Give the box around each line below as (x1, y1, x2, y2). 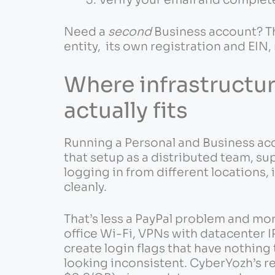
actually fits (63, 96, 188, 124)
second (107, 25, 152, 40)
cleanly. (63, 179, 107, 195)
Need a (63, 25, 108, 40)
